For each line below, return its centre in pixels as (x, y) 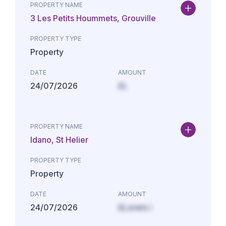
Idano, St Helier (59, 140)
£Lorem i (135, 207)
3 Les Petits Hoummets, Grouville (93, 18)
